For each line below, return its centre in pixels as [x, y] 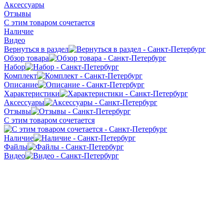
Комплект [20, 75]
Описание [21, 84]
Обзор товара [26, 58]
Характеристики [32, 93]
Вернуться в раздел [36, 49]
